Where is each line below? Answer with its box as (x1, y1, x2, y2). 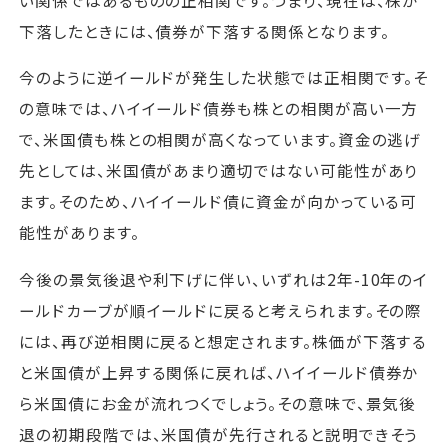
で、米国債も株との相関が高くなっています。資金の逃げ (19, 128, 422, 151)
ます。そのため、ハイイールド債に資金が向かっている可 (19, 190, 418, 213)
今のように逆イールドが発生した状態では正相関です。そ (19, 66, 429, 89)
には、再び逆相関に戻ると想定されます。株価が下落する (19, 329, 428, 352)
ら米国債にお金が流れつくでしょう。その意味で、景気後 (19, 391, 417, 414)
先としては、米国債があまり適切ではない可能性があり (19, 159, 419, 182)
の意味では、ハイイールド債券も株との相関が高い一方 (19, 97, 419, 120)
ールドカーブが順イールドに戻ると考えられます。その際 (19, 298, 423, 321)
